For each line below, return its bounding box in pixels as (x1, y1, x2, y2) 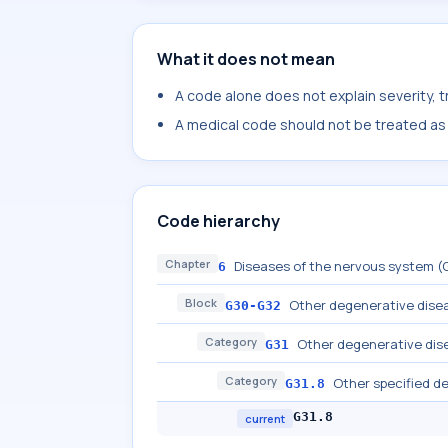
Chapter (165, 256, 210, 271)
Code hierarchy (157, 210, 280, 232)
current (245, 411, 285, 426)
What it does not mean (157, 48, 335, 70)
